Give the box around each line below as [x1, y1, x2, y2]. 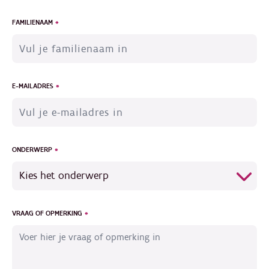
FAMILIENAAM [12, 18, 53, 27]
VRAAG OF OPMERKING [12, 209, 82, 218]
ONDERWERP [12, 145, 52, 154]
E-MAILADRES [12, 82, 53, 91]
